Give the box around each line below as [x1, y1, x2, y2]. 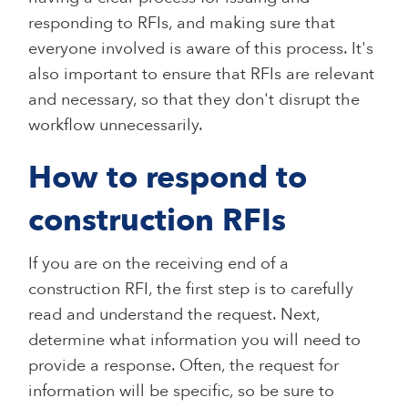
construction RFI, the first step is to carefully [28, 277, 354, 301]
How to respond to [28, 156, 308, 199]
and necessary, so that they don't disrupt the [28, 87, 361, 111]
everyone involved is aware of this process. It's [28, 36, 374, 60]
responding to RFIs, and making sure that [28, 11, 336, 35]
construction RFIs [28, 199, 287, 241]
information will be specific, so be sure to [28, 379, 335, 403]
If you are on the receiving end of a [28, 251, 290, 275]
